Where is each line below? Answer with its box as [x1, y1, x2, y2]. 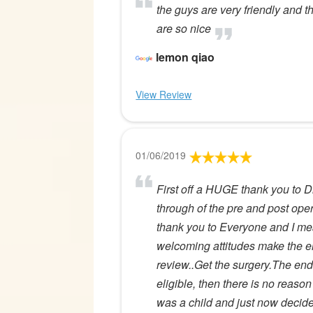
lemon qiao [156, 49, 215, 66]
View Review [136, 87, 192, 102]
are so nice [156, 20, 212, 37]
